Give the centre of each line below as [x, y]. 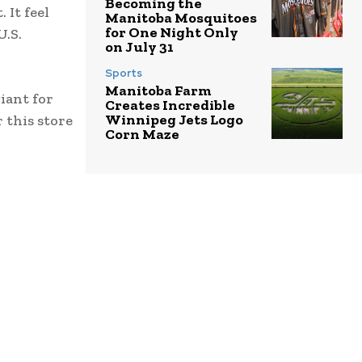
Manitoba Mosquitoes [181, 17]
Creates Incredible [170, 105]
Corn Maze [142, 134]
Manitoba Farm [158, 90]
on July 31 [139, 46]
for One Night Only [172, 32]
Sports [124, 73]
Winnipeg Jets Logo [174, 119]
